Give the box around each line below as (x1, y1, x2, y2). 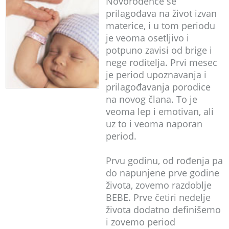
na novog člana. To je (105, 93, 197, 105)
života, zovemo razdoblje (105, 178, 212, 191)
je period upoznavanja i (105, 68, 207, 81)
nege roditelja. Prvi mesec (105, 56, 217, 68)
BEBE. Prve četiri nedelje (105, 191, 211, 203)
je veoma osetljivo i (105, 31, 189, 44)
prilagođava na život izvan (105, 7, 217, 19)
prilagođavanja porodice (105, 80, 211, 93)
